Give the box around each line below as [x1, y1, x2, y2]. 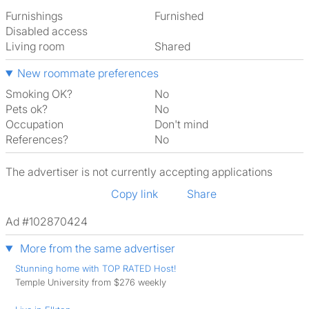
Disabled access [6, 24, 88, 38]
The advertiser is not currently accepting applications [6, 165, 272, 179]
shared [161, 39, 190, 53]
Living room [6, 39, 65, 53]
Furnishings [6, 9, 63, 23]
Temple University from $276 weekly [15, 277, 166, 288]
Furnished [160, 9, 203, 23]
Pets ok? [6, 102, 48, 116]
